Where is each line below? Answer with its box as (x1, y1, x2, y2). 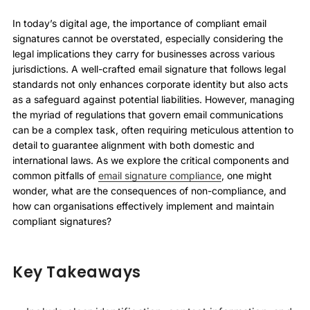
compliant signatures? (12, 215, 111, 228)
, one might (221, 170, 272, 182)
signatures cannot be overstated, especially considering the (12, 33, 283, 45)
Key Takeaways (12, 262, 141, 284)
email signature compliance (98, 170, 221, 182)
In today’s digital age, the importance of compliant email (12, 17, 266, 30)
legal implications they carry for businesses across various (12, 48, 275, 60)
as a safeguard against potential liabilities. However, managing (12, 93, 295, 106)
